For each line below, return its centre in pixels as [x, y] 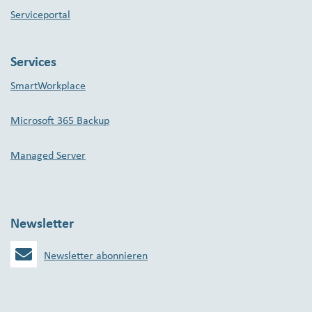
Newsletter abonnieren [96, 257]
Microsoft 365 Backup [60, 122]
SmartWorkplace [48, 87]
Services [33, 63]
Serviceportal [40, 16]
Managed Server [48, 156]
